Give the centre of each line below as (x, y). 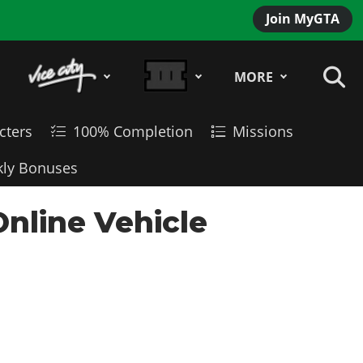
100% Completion (132, 131)
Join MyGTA (302, 18)
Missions (263, 131)
